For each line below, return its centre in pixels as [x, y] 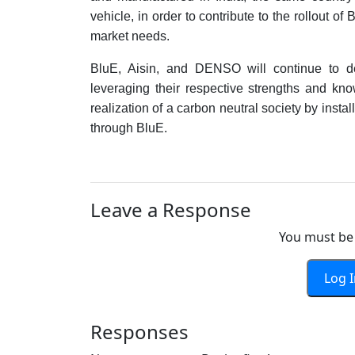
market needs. [130, 36]
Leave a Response [171, 210]
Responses [139, 332]
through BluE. [129, 128]
